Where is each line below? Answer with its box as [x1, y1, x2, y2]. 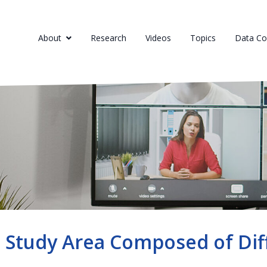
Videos [145, 32, 171, 44]
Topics [190, 32, 216, 44]
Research [91, 32, 126, 44]
